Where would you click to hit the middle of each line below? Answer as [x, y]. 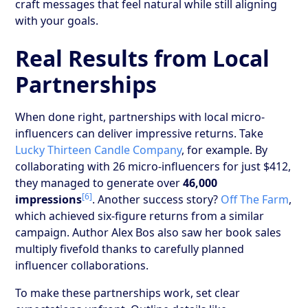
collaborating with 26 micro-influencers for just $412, [153, 166]
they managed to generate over [99, 183]
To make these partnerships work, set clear [128, 293]
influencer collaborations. [82, 265]
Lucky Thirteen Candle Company [99, 150]
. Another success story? [157, 199]
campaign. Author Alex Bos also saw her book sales [148, 232]
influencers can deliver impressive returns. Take [140, 133]
